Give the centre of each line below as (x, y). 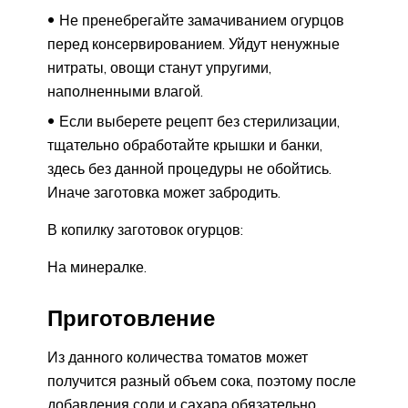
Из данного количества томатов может (178, 357)
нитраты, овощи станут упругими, (159, 67)
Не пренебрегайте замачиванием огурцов (202, 20)
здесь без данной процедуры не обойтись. (189, 168)
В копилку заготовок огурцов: (145, 229)
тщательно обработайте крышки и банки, (185, 144)
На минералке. (97, 266)
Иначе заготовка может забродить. (164, 192)
